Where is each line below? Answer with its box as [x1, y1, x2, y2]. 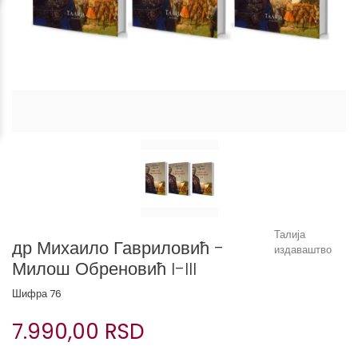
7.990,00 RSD [12, 317, 145, 346]
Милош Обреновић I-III [12, 257, 197, 281]
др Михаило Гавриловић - [12, 236, 224, 261]
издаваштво [274, 242, 332, 257]
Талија [274, 227, 305, 242]
